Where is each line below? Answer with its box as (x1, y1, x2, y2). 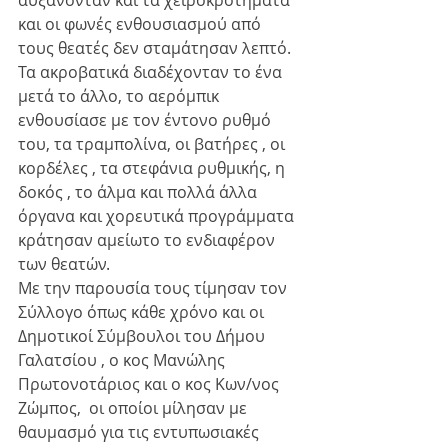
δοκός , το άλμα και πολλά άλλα (18, 181, 261, 204)
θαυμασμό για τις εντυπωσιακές (18, 421, 263, 444)
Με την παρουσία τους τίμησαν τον (18, 277, 291, 300)
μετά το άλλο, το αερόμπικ (18, 85, 223, 108)
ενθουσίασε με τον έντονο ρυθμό (18, 109, 275, 132)
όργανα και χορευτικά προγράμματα (18, 205, 298, 228)
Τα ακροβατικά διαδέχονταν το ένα (18, 61, 286, 84)
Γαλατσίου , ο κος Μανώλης (18, 349, 229, 372)
